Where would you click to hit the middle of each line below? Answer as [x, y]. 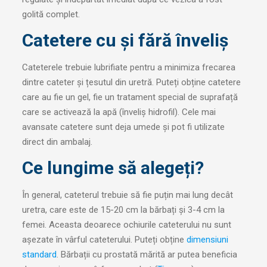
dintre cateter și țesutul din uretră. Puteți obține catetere [131, 83]
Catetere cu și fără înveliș [125, 41]
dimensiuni [207, 239]
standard [39, 254]
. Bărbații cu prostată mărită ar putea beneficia [147, 254]
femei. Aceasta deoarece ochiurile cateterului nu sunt [126, 224]
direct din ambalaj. [57, 142]
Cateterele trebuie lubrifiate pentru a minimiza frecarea [128, 68]
